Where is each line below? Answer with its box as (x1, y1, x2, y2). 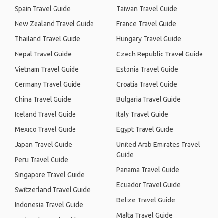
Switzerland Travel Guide (15, 186, 91, 194)
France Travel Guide (116, 20, 176, 28)
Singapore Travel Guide (15, 171, 85, 179)
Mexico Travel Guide (15, 126, 76, 133)
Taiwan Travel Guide (116, 5, 177, 13)
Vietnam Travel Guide (15, 65, 79, 73)
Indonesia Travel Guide (15, 201, 83, 209)
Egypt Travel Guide (116, 126, 173, 133)
